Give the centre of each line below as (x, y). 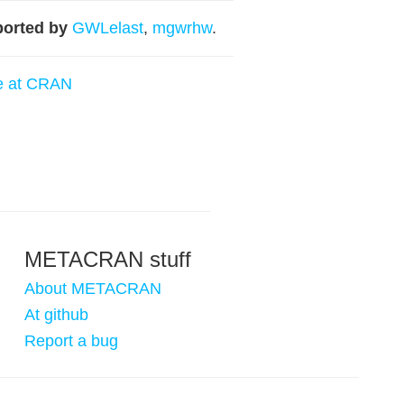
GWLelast (107, 28)
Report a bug (71, 341)
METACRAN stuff (108, 259)
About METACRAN (93, 289)
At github (56, 315)
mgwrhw (182, 28)
